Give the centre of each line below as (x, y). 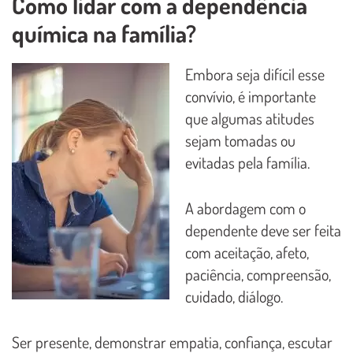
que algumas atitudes (250, 118)
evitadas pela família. (247, 162)
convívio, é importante (251, 96)
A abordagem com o (245, 208)
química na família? (104, 33)
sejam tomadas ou (240, 140)
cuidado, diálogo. (234, 296)
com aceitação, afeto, (247, 252)
